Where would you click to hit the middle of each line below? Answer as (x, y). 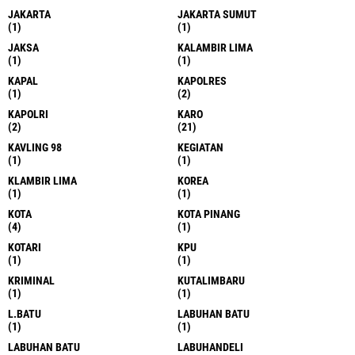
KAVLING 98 (35, 148)
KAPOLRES (202, 81)
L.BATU (25, 314)
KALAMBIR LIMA (215, 48)
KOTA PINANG (209, 214)
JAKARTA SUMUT (217, 15)
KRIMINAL (31, 281)
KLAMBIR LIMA (42, 181)
